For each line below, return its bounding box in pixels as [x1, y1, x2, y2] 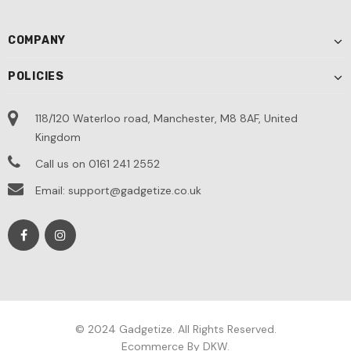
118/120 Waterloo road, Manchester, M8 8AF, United [35, 111, 298, 125]
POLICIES [8, 70, 64, 83]
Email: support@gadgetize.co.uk [35, 183, 201, 197]
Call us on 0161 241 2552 [35, 157, 160, 171]
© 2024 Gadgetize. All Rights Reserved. [74, 322, 277, 336]
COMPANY [8, 34, 66, 47]
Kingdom [35, 130, 81, 144]
